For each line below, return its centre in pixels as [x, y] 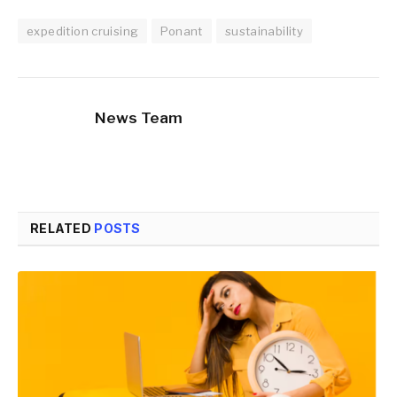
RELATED [62, 229]
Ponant [182, 31]
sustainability [264, 31]
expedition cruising [83, 31]
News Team [139, 118]
